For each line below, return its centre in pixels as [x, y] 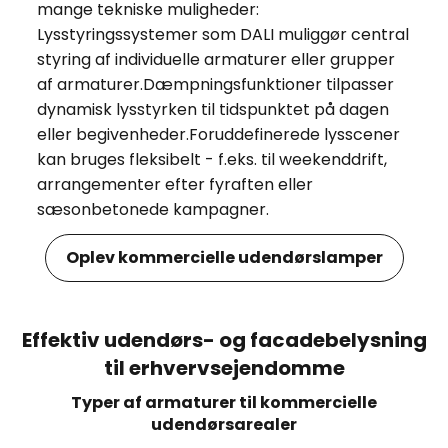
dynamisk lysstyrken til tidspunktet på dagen [212, 109]
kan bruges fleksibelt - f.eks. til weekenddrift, [211, 159]
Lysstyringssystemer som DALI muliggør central [222, 34]
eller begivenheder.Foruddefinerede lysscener [218, 134]
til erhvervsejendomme [224, 367]
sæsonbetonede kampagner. [152, 209]
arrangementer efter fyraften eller [174, 184]
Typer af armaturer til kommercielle [224, 402]
